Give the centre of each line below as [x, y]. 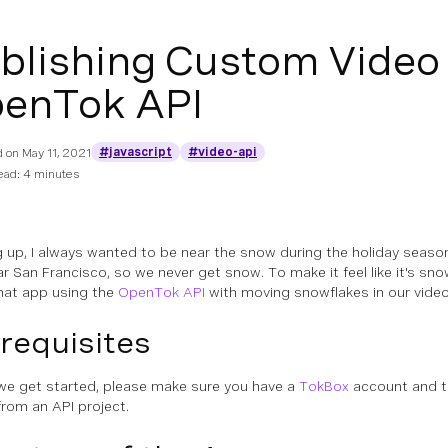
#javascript [135, 152]
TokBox [324, 386]
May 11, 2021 [56, 153]
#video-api [222, 152]
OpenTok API [161, 292]
